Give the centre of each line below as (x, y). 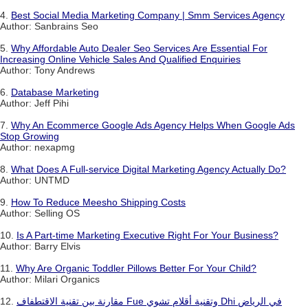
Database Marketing (55, 92)
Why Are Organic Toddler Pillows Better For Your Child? (136, 268)
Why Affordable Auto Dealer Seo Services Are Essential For (139, 48)
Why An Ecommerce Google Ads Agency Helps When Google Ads (153, 125)
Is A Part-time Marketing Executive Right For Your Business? (147, 235)
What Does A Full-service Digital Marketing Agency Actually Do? (148, 169)
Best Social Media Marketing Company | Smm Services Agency (148, 15)
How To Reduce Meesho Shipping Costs (98, 202)
